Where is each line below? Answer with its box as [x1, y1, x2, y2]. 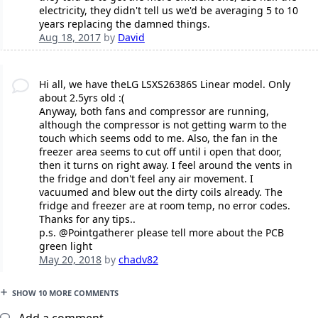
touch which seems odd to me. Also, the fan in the [38, 131, 278, 146]
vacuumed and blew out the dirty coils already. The [38, 185, 283, 199]
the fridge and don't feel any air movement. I [38, 172, 253, 186]
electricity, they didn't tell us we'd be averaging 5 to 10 [38, 4, 298, 18]
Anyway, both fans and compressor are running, [38, 104, 269, 119]
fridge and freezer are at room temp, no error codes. [38, 199, 290, 213]
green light [38, 239, 92, 253]
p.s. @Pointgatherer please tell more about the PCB [38, 226, 284, 240]
